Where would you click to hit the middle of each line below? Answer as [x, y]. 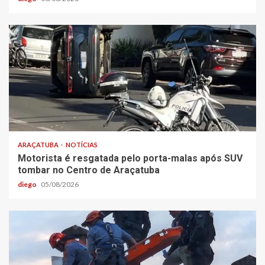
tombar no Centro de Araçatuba [89, 170]
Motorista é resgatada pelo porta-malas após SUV [130, 158]
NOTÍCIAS [82, 144]
